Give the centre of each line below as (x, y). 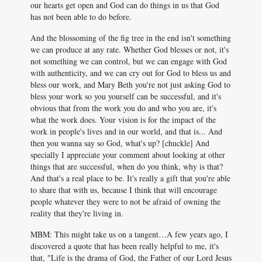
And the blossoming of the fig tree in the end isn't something (131, 38)
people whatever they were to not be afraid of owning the (125, 201)
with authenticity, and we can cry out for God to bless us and (131, 73)
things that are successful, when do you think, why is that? (127, 166)
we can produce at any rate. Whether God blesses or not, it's (130, 49)
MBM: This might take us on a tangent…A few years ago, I (129, 234)
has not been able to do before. (81, 17)
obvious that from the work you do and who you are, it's (123, 108)
